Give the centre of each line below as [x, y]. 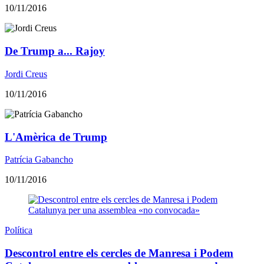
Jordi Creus [26, 74]
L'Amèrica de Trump [56, 137]
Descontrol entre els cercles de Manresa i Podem [119, 253]
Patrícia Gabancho [39, 160]
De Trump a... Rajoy [55, 51]
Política [19, 230]
